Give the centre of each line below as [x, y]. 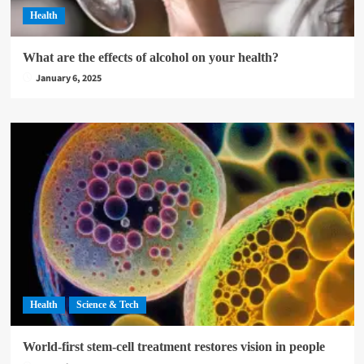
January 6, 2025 [68, 78]
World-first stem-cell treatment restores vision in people [173, 347]
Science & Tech [107, 305]
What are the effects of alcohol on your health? [150, 57]
